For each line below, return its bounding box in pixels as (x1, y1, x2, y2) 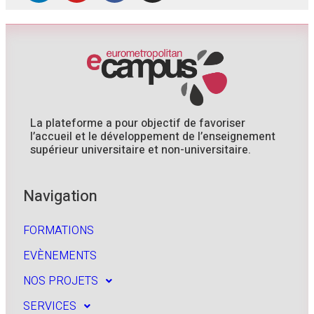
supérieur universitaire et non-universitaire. (30, 141, 251, 158)
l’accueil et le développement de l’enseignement (30, 128, 275, 145)
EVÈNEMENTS (23, 247, 97, 264)
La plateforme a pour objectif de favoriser (30, 114, 245, 132)
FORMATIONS (23, 221, 94, 239)
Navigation (23, 184, 97, 207)
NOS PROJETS (23, 272, 98, 289)
